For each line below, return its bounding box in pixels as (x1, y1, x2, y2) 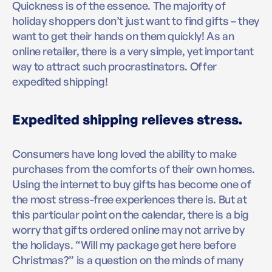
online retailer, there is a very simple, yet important (12, 44, 254, 58)
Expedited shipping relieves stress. (12, 111, 242, 128)
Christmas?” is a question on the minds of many (12, 253, 243, 267)
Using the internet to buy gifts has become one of (12, 177, 251, 191)
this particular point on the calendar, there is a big (12, 208, 249, 222)
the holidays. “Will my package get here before (12, 238, 236, 252)
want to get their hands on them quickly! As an (12, 29, 234, 43)
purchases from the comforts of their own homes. (12, 162, 256, 176)
